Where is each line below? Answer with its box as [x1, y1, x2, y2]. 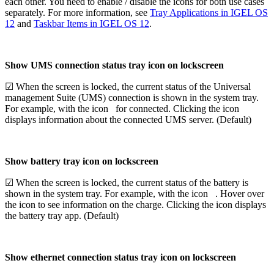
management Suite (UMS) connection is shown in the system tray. [5, 92, 259, 103]
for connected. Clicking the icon [116, 103, 239, 114]
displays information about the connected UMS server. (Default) [5, 114, 251, 125]
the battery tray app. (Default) [5, 210, 119, 221]
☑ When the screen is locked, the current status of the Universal [5, 81, 251, 92]
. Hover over [215, 188, 264, 199]
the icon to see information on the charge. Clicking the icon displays [5, 199, 266, 210]
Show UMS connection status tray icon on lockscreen [5, 59, 224, 70]
